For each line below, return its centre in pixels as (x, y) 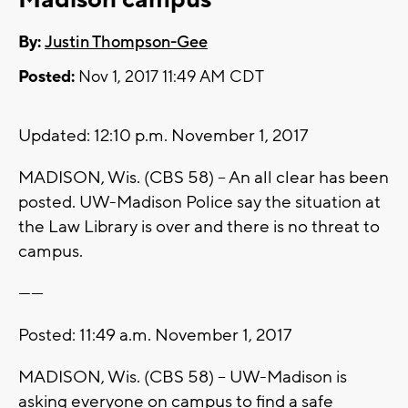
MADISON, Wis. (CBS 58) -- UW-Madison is (183, 377)
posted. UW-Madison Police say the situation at (199, 203)
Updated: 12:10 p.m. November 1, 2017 (163, 136)
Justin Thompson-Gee (126, 43)
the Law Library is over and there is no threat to (199, 227)
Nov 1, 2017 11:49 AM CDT (169, 77)
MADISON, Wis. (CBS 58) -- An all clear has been (204, 178)
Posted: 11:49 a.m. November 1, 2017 (155, 336)
